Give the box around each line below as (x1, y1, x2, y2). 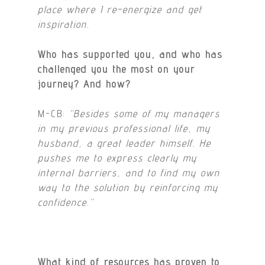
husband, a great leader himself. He (38, 137, 212, 150)
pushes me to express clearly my (38, 152, 198, 164)
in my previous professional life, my (38, 122, 211, 135)
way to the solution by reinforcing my (38, 182, 219, 194)
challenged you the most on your (38, 63, 196, 75)
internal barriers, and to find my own (38, 167, 221, 179)
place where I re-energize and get (38, 4, 203, 16)
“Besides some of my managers (65, 108, 221, 120)
